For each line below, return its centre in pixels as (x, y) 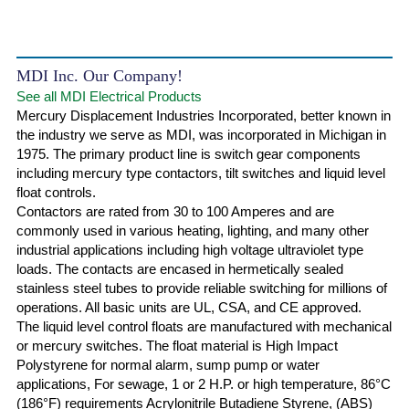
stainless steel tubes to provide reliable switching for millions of (202, 288)
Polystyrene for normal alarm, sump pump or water (168, 365)
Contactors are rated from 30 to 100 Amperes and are (175, 211)
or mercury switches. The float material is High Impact (177, 346)
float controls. (56, 192)
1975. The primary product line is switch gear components (189, 154)
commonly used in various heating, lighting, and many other (193, 231)
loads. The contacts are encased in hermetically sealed (180, 269)
